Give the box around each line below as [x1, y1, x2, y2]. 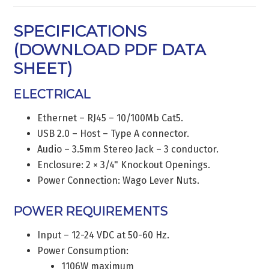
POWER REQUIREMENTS [13, 204, 168, 219]
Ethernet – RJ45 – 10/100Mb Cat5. [37, 112, 184, 124]
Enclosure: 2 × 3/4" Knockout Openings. [37, 159, 211, 171]
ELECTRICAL [13, 86, 91, 101]
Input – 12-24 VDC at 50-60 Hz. [37, 229, 170, 241]
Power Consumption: [37, 244, 129, 256]
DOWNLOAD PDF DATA [19, 40, 207, 59]
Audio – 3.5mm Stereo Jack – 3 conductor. [37, 143, 219, 155]
